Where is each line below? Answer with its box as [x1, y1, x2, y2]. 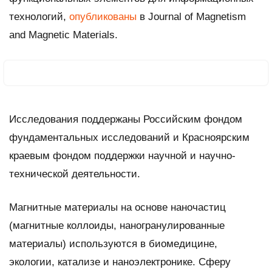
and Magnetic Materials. [9, 29, 118, 41]
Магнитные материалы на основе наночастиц [9, 201, 226, 213]
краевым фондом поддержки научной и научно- [9, 149, 236, 161]
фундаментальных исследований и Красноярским [9, 131, 250, 143]
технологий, [9, 10, 69, 22]
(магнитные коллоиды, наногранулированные [9, 219, 225, 231]
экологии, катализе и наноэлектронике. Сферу [9, 256, 231, 268]
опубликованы [69, 10, 137, 22]
